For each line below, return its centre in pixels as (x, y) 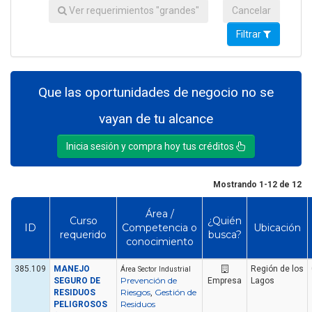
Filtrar (250, 34)
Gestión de (175, 292)
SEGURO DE (77, 281)
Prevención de (149, 281)
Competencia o (159, 228)
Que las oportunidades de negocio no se (156, 92)
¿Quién (225, 221)
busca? (225, 235)
